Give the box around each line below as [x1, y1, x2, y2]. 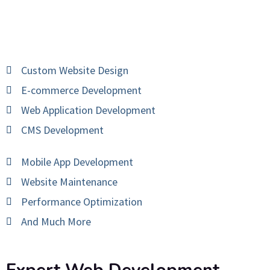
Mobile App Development [21, 155, 133, 169]
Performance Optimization [21, 195, 142, 209]
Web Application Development [21, 103, 155, 118]
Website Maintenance [21, 175, 118, 189]
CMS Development [21, 123, 104, 137]
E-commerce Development [21, 83, 142, 98]
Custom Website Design [21, 63, 128, 78]
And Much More [21, 215, 91, 229]
